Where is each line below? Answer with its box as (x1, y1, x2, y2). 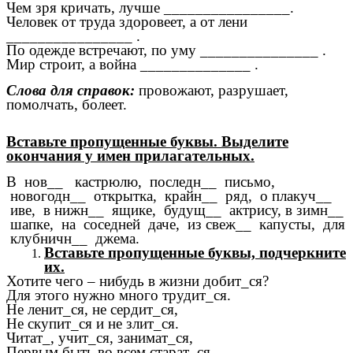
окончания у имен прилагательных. (6, 147, 255, 164)
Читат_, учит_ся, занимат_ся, (6, 329, 193, 346)
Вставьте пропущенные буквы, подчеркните (44, 243, 346, 261)
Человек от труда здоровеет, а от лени (6, 13, 247, 31)
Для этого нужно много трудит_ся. (6, 286, 231, 303)
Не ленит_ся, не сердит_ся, (6, 300, 178, 318)
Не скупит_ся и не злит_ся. (6, 314, 179, 332)
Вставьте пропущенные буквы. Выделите (6, 133, 288, 150)
